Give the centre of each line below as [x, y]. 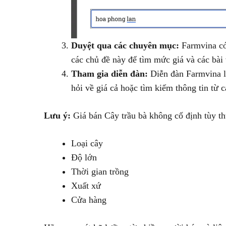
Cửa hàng [89, 200]
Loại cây [87, 143]
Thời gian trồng [100, 171]
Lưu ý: [57, 115]
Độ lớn [84, 157]
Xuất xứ [86, 185]
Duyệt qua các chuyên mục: [125, 45]
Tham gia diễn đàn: [109, 73]
